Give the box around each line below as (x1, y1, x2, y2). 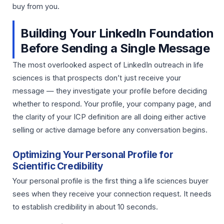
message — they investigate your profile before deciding (12, 86, 207, 95)
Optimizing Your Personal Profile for (12, 149, 173, 161)
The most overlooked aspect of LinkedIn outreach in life (12, 60, 203, 69)
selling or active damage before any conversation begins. (12, 125, 207, 134)
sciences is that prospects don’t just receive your (12, 73, 181, 82)
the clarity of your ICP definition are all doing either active (12, 112, 206, 121)
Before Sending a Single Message (20, 40, 210, 55)
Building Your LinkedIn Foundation (20, 25, 214, 40)
